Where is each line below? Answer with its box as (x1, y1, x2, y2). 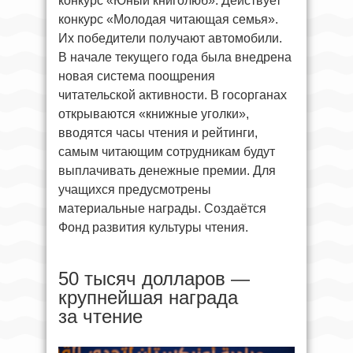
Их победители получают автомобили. (58, 32, 282, 45)
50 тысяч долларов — (58, 268, 250, 289)
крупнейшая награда (58, 287, 238, 308)
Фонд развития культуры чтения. (58, 221, 248, 234)
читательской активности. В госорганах (58, 88, 287, 102)
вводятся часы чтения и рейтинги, (58, 126, 258, 139)
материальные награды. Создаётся (58, 202, 266, 215)
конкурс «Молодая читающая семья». (58, 13, 278, 26)
